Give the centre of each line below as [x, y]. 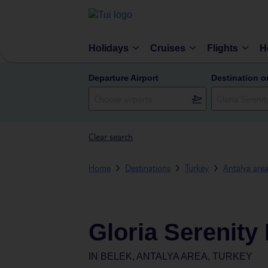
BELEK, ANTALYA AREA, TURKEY [176, 256]
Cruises [168, 48]
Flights [223, 48]
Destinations [148, 167]
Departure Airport [124, 78]
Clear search [111, 136]
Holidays [109, 48]
